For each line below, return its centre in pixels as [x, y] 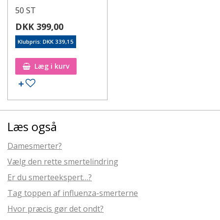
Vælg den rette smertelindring [63, 161]
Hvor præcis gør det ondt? [55, 208]
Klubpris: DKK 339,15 [46, 41]
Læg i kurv [52, 66]
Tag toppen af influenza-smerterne [73, 193]
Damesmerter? [35, 146]
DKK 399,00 [39, 26]
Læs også [32, 126]
